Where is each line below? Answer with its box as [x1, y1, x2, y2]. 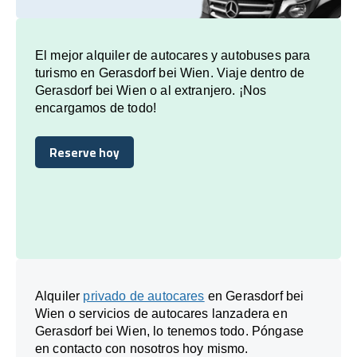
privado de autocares [83, 288, 205, 303]
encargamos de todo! [35, 100, 157, 115]
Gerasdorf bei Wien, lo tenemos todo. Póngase [35, 324, 304, 338]
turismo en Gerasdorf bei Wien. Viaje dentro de [35, 65, 305, 80]
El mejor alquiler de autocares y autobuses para [35, 48, 311, 62]
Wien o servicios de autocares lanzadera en [35, 306, 288, 320]
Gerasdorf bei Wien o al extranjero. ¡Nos [35, 83, 267, 97]
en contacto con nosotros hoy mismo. [35, 341, 249, 355]
